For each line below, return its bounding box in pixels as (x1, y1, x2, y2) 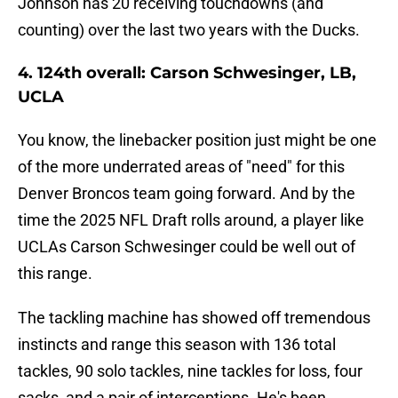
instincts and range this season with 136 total (18, 335, 336, 354)
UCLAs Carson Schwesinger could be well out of (18, 237, 355, 257)
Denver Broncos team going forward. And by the (18, 184, 355, 203)
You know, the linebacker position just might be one (18, 131, 377, 150)
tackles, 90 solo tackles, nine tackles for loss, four (18, 362, 362, 381)
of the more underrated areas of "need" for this (18, 157, 345, 177)
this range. (18, 264, 92, 283)
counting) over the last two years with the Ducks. (18, 20, 360, 40)
